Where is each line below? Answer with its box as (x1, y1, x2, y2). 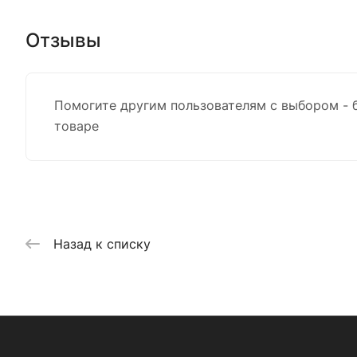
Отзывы (25, 28, 101, 52)
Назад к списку (53, 235, 151, 252)
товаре (54, 117, 99, 134)
